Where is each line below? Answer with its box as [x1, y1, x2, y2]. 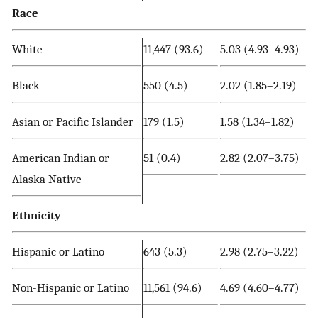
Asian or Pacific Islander [12, 114, 133, 128]
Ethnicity [12, 207, 61, 222]
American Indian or [12, 150, 109, 165]
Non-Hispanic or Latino [12, 280, 129, 295]
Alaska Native [12, 171, 82, 186]
